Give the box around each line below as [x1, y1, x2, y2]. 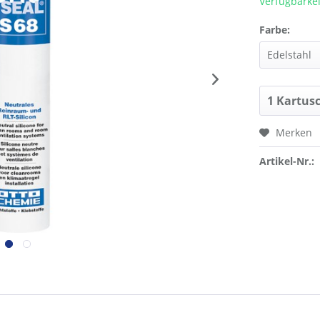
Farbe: [259, 23, 291, 36]
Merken [276, 126, 313, 139]
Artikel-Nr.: [259, 154, 315, 168]
